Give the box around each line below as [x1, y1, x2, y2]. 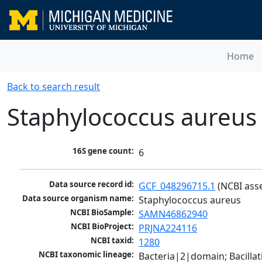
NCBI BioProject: [71, 221, 135, 232]
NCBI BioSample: [70, 207, 135, 218]
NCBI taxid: [91, 235, 135, 246]
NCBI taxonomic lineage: [39, 249, 135, 260]
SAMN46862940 [139, 208, 208, 221]
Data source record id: [49, 179, 135, 190]
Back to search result [7, 80, 100, 93]
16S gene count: [73, 146, 135, 157]
